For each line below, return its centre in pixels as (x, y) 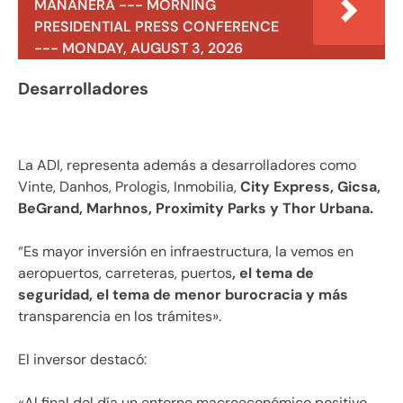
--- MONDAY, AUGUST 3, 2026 (139, 49)
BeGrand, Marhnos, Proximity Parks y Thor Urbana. (196, 208)
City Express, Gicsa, (309, 186)
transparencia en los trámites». (120, 316)
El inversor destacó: (82, 359)
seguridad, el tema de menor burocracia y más (183, 294)
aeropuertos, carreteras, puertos (125, 273)
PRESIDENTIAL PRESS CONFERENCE (157, 27)
